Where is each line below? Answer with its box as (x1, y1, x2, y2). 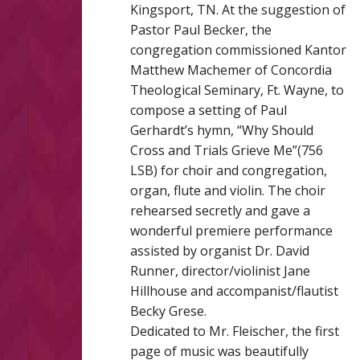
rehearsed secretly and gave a (130, 202, 310, 219)
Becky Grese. (130, 302, 207, 320)
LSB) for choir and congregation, (130, 162, 327, 179)
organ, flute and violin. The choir (130, 182, 325, 199)
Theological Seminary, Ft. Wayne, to (130, 81, 344, 99)
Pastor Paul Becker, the (130, 21, 272, 39)
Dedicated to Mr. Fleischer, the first (130, 322, 339, 340)
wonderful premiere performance (130, 222, 333, 239)
